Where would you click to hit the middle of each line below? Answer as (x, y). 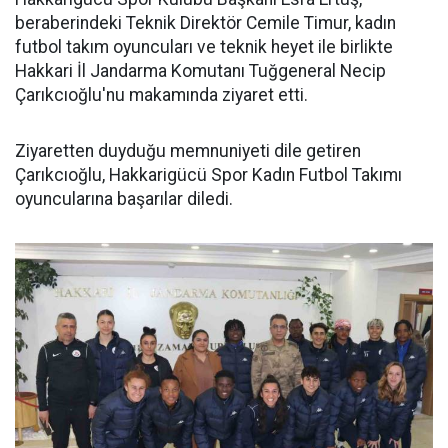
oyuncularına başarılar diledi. (124, 199)
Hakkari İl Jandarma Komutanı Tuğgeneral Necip (200, 71)
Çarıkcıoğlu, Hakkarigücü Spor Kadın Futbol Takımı (208, 175)
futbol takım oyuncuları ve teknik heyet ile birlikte (204, 47)
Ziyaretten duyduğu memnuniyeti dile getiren (188, 151)
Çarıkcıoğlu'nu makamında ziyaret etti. (161, 95)
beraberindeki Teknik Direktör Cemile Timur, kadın (205, 23)
